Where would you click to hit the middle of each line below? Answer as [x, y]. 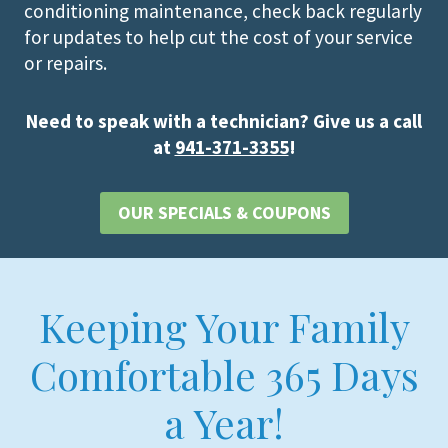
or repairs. [65, 62]
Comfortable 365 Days [224, 375]
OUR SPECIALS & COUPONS [224, 213]
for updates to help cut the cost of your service [218, 36]
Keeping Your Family [224, 327]
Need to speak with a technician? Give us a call [224, 120]
